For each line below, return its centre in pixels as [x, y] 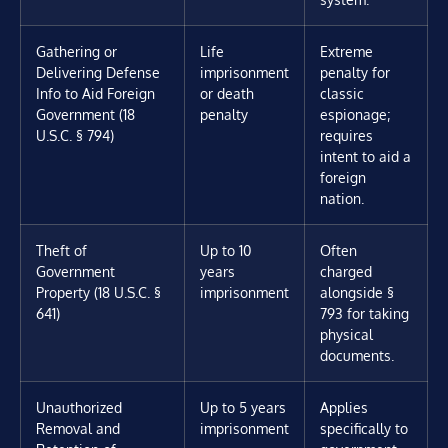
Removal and [78, 428]
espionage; [355, 114]
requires [346, 135]
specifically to [364, 428]
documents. [357, 355]
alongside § [357, 292]
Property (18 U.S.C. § [98, 292]
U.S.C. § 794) [75, 135]
